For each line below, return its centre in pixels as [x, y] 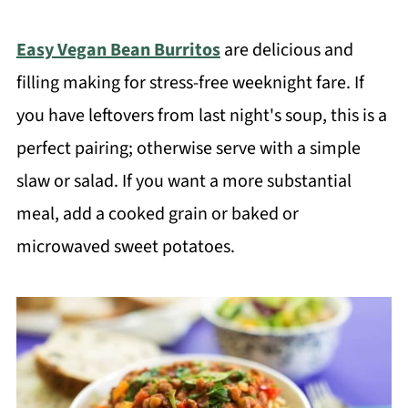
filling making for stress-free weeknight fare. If [190, 82]
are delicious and [286, 50]
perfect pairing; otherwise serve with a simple [188, 148]
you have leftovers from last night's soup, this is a [201, 115]
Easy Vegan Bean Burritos [118, 50]
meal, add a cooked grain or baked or [157, 214]
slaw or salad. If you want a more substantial [184, 181]
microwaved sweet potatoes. [125, 246]
